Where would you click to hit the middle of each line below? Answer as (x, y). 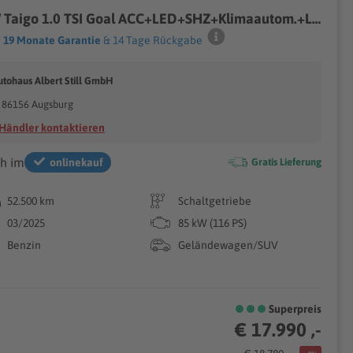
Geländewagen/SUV (228, 245)
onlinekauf (76, 162)
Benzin (24, 245)
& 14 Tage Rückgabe (152, 40)
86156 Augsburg (37, 104)
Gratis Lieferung (286, 162)
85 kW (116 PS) (212, 223)
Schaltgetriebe (214, 201)
